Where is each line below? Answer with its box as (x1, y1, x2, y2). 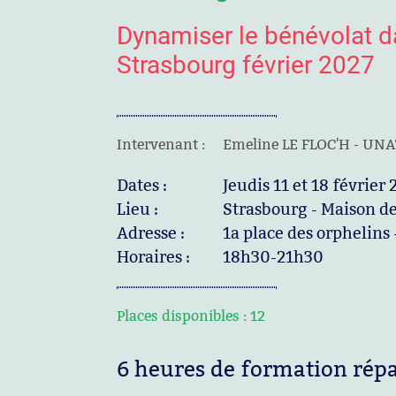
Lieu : (117, 199, 158, 219)
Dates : (117, 175, 167, 195)
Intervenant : (117, 136, 205, 153)
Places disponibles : (117, 308, 247, 324)
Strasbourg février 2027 (117, 50, 375, 80)
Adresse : (117, 223, 185, 243)
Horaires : (117, 247, 190, 267)
